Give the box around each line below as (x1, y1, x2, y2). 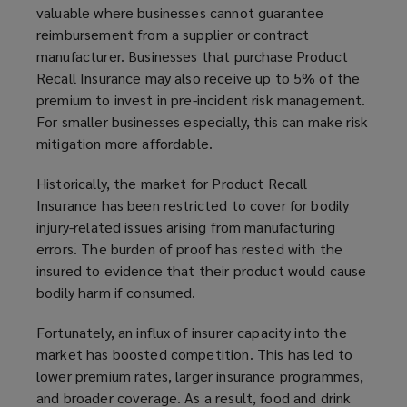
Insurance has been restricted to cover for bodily (36, 195, 350, 215)
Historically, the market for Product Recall (36, 174, 308, 194)
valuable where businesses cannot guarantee (36, 3, 324, 23)
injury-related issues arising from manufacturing (36, 217, 336, 237)
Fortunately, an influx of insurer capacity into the (36, 323, 347, 342)
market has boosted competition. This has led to (36, 344, 353, 364)
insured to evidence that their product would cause (36, 261, 367, 281)
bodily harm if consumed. (36, 283, 196, 303)
